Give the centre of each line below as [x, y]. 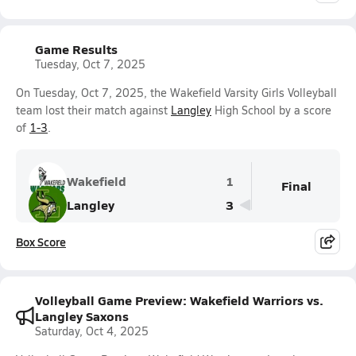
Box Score [41, 242]
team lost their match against [93, 110]
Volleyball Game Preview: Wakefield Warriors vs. [179, 300]
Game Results [76, 49]
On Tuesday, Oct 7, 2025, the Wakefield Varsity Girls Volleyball [176, 93]
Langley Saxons [82, 316]
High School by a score [271, 110]
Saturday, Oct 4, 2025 [92, 331]
